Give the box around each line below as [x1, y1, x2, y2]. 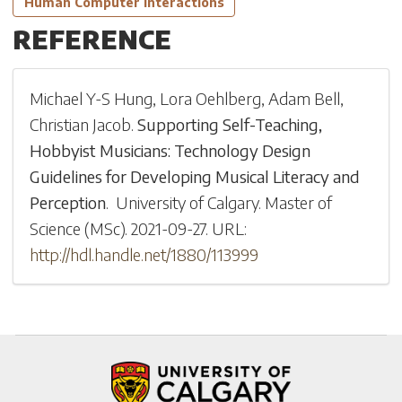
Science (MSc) [30, 218, 126, 240]
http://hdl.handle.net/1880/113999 [30, 244, 259, 266]
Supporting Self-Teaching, [137, 114, 323, 135]
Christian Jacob [30, 114, 132, 135]
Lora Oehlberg [160, 88, 262, 109]
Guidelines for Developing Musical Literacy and [30, 166, 361, 188]
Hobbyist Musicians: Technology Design [30, 140, 311, 162]
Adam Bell [268, 88, 341, 109]
